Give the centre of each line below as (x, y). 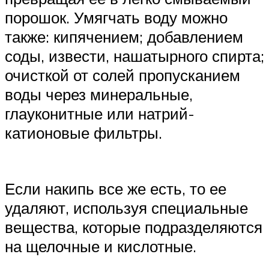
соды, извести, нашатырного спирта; (134, 56)
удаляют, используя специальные (126, 208)
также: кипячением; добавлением (124, 37)
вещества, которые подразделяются (134, 227)
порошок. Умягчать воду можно (116, 18)
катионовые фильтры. (83, 133)
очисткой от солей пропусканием (122, 75)
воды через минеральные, (99, 95)
